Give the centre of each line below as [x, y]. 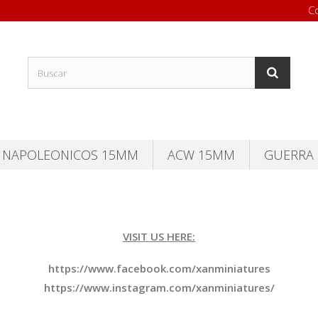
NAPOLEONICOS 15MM [70, 155]
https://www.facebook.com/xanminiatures [159, 268]
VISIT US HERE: [159, 236]
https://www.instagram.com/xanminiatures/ [159, 287]
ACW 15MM [201, 155]
